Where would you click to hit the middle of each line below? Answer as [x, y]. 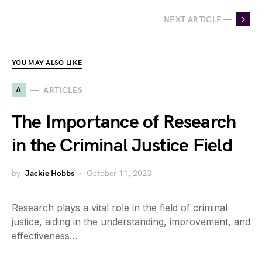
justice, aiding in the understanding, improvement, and [131, 222]
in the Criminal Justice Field [122, 146]
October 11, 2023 [119, 173]
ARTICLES [63, 90]
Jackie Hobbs [50, 173]
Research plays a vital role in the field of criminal [120, 208]
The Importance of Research [124, 123]
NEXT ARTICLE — [198, 19]
